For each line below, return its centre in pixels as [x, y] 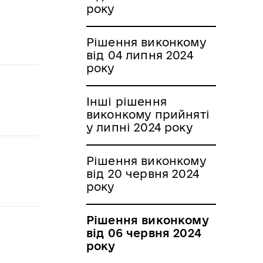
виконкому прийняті [148, 114]
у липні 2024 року [139, 127]
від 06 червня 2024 [144, 233]
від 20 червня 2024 [143, 173]
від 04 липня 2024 [140, 55]
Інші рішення [127, 101]
